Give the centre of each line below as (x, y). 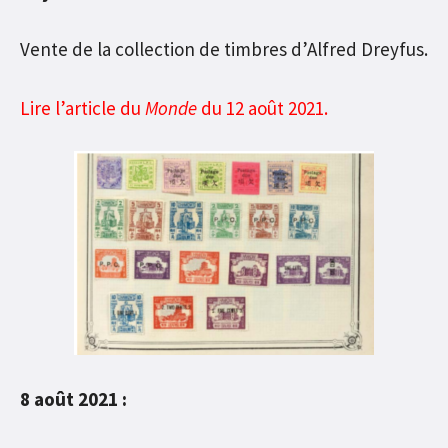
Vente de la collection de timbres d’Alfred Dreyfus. (224, 49)
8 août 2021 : (73, 398)
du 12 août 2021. (262, 107)
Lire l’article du (82, 107)
